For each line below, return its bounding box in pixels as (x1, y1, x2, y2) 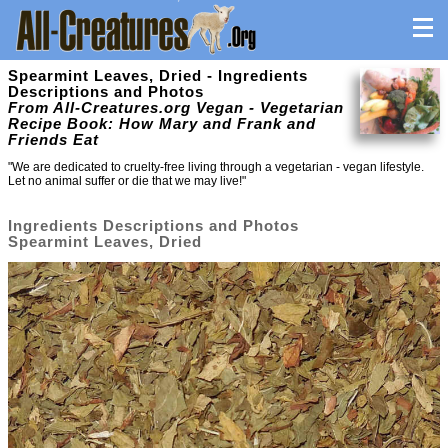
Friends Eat (8, 132, 99, 148)
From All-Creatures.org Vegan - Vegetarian (8, 100, 344, 116)
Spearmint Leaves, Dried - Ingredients (8, 68, 308, 84)
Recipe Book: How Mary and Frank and (8, 116, 316, 132)
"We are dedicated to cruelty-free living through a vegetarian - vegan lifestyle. (8, 160, 424, 175)
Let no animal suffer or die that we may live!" (8, 174, 246, 189)
